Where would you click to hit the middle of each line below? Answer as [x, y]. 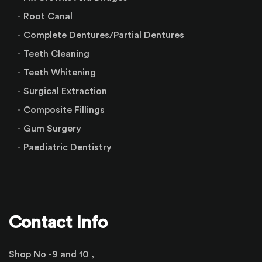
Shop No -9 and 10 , [51, 255]
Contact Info [58, 223]
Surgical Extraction [65, 92]
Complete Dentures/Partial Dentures [104, 35]
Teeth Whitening [60, 73]
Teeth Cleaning [56, 54]
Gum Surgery [52, 129]
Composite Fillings [64, 110]
